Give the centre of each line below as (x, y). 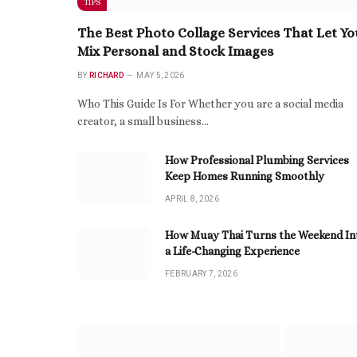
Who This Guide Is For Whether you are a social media (210, 103)
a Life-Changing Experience (232, 251)
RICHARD (106, 75)
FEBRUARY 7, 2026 (201, 273)
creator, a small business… (143, 121)
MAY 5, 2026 (161, 75)
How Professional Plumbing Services (257, 160)
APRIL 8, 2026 (192, 198)
